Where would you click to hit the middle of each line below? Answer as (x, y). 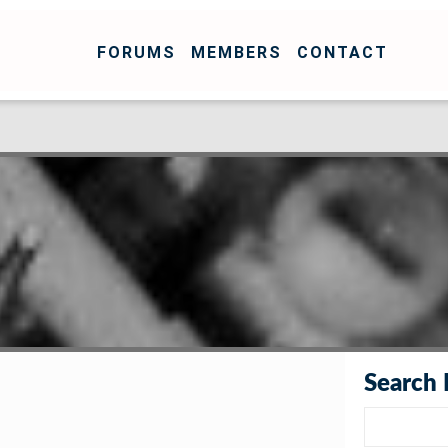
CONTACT (342, 52)
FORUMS (136, 52)
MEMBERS (236, 52)
